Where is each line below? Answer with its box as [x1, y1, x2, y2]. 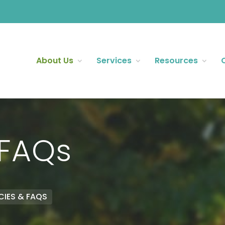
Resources [154, 55, 198, 66]
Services [96, 55, 132, 66]
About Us [36, 55, 73, 66]
